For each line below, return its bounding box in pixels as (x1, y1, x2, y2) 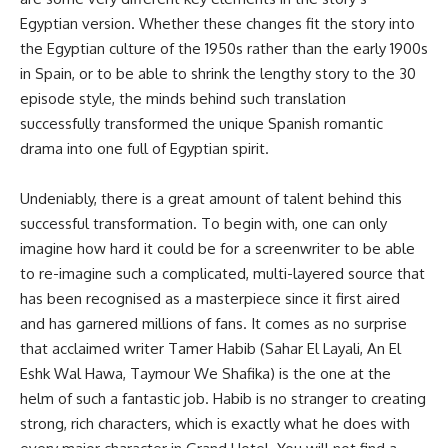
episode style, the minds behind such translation (20, 89, 346, 109)
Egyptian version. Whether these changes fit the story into (20, 14, 415, 34)
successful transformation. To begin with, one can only (20, 214, 387, 234)
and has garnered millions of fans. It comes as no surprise (20, 314, 407, 334)
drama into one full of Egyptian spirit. (20, 139, 269, 159)
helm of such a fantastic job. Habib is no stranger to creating (20, 389, 426, 409)
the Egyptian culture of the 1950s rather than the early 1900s (20, 39, 428, 59)
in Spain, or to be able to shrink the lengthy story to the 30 (20, 64, 416, 84)
